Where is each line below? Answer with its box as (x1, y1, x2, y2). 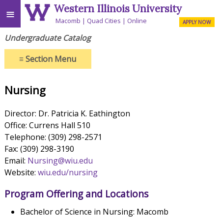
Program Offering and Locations (4, 187, 148, 200)
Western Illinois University (54, 2, 182, 16)
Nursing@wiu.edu (27, 155, 93, 166)
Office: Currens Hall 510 (4, 120, 90, 131)
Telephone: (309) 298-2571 (4, 132, 102, 143)
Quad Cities (87, 16, 121, 25)
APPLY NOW (183, 18, 211, 26)
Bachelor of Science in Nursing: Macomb (20, 206, 168, 217)
